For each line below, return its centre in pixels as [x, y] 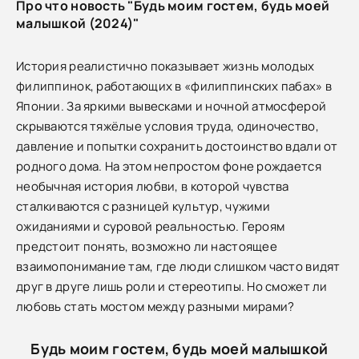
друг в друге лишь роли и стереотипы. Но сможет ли [172, 286]
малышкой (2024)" [78, 23]
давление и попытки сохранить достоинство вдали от [177, 146]
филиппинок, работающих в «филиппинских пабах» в [174, 86]
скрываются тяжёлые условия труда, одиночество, [167, 126]
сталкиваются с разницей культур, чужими [143, 206]
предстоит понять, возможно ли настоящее [147, 246]
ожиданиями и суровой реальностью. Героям [151, 226]
